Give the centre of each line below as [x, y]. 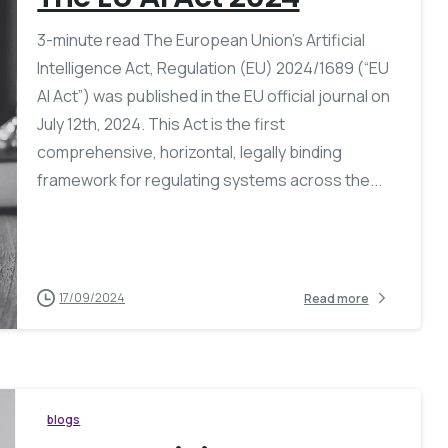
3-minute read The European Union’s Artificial [201, 40]
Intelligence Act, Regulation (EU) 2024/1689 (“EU [213, 68]
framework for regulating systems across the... [210, 180]
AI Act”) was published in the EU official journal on [214, 96]
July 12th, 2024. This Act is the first [161, 124]
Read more [336, 298]
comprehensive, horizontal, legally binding [190, 152]
